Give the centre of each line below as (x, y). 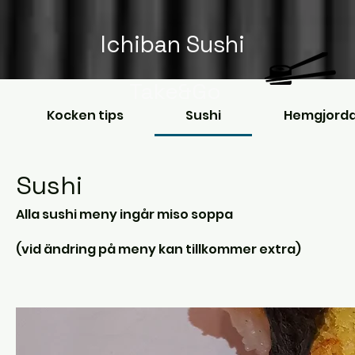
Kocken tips (86, 115)
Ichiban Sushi (172, 44)
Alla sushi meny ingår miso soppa (124, 214)
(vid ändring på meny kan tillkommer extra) (158, 249)
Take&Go (175, 91)
